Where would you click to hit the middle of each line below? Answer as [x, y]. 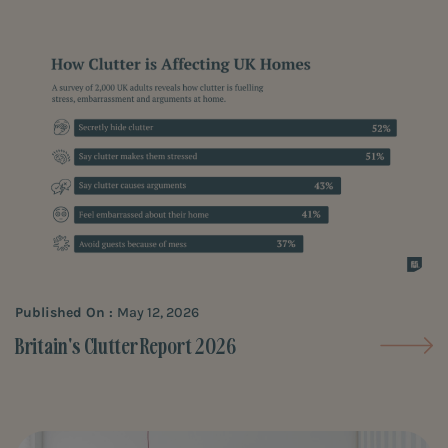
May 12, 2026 [158, 312]
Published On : [66, 312]
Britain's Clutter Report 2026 [125, 345]
